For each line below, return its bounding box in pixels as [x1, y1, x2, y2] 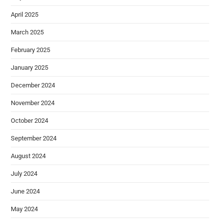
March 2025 [11, 28, 44, 36]
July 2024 [11, 170, 38, 178]
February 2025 [11, 46, 51, 54]
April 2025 [11, 11, 39, 19]
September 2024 [11, 135, 57, 142]
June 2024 [11, 188, 40, 195]
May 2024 [11, 205, 38, 213]
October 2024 [11, 117, 49, 125]
